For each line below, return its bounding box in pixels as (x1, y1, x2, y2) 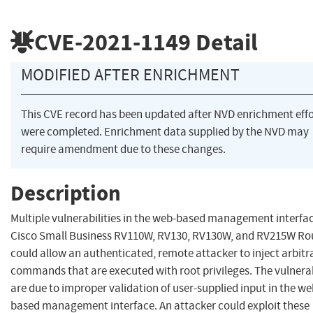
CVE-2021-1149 (34, 26, 191, 58)
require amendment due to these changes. (21, 142, 226, 157)
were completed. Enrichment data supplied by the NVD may (21, 124, 309, 140)
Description (10, 178, 121, 208)
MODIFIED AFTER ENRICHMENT (21, 64, 240, 86)
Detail (191, 26, 258, 58)
